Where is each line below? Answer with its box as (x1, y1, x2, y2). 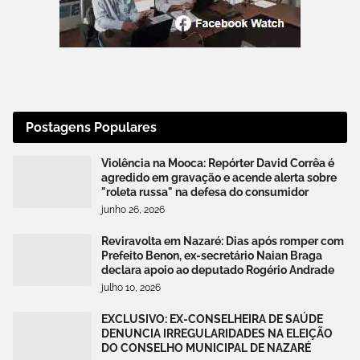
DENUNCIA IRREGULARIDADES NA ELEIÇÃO (101, 326, 333, 340)
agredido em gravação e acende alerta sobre (101, 170, 337, 184)
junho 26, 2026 (101, 203, 165, 215)
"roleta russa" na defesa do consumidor (101, 185, 309, 198)
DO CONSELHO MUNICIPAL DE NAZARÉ (101, 341, 311, 354)
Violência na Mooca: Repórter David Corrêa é (101, 156, 334, 170)
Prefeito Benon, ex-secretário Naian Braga (101, 248, 322, 262)
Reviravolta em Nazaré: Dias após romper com (101, 234, 344, 247)
